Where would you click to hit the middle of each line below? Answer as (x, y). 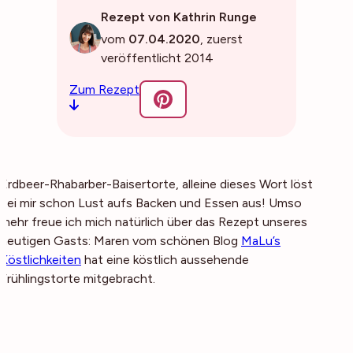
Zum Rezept (104, 89)
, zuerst (221, 39)
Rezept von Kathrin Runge (179, 17)
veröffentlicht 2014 (157, 58)
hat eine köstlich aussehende (165, 260)
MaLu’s (261, 241)
